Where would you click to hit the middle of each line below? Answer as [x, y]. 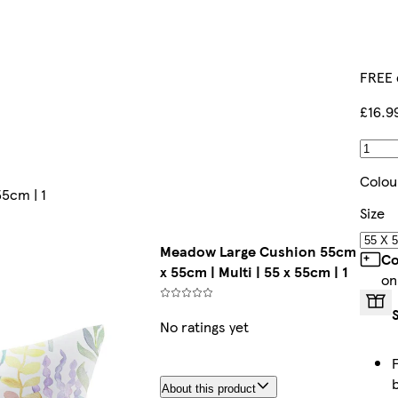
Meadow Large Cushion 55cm [258, 251]
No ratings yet [204, 327]
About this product [208, 389]
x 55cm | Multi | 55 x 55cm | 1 [254, 272]
